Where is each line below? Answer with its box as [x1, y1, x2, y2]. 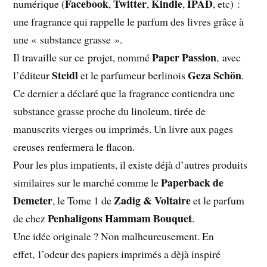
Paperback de [161, 174, 224, 190]
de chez [13, 210, 48, 225]
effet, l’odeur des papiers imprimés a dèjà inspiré [13, 246, 221, 261]
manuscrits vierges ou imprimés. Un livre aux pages [13, 121, 234, 136]
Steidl [52, 67, 79, 83]
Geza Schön [188, 67, 242, 83]
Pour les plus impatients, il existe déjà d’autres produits [13, 157, 248, 172]
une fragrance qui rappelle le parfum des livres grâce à [13, 14, 244, 29]
